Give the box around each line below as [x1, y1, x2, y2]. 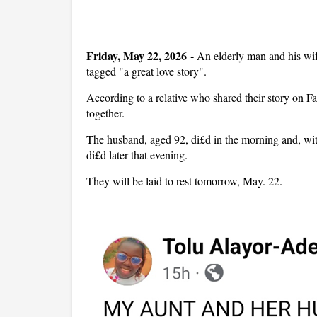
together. [86, 105, 128, 120]
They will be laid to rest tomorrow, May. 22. [86, 173, 282, 188]
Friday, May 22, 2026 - [86, 47, 194, 64]
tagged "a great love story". [86, 64, 210, 79]
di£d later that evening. [86, 147, 191, 162]
